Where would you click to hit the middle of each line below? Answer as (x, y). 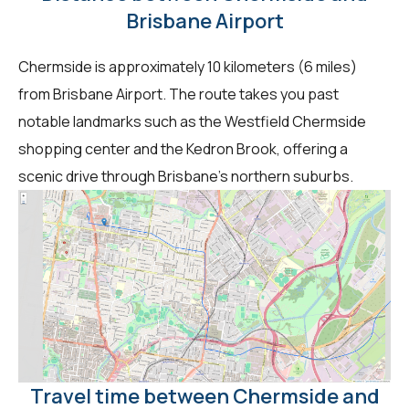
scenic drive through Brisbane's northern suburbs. (186, 176)
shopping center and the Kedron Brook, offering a (183, 148)
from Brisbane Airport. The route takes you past (178, 94)
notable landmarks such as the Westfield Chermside (192, 121)
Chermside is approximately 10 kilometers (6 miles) (188, 66)
